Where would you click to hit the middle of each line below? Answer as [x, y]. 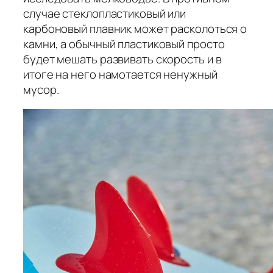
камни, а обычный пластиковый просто [124, 44]
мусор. [41, 90]
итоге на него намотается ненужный [120, 75]
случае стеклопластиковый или [105, 14]
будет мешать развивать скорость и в [122, 59]
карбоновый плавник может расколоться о [135, 29]
